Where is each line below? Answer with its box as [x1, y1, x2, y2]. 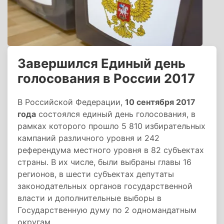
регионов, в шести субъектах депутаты [17, 169, 174, 179]
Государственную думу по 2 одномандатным [17, 205, 196, 215]
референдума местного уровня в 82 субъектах [17, 145, 204, 155]
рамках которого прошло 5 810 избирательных [17, 121, 205, 131]
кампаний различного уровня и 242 [17, 133, 159, 143]
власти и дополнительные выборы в [17, 193, 161, 203]
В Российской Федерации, [17, 97, 125, 107]
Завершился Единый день [17, 55, 185, 71]
